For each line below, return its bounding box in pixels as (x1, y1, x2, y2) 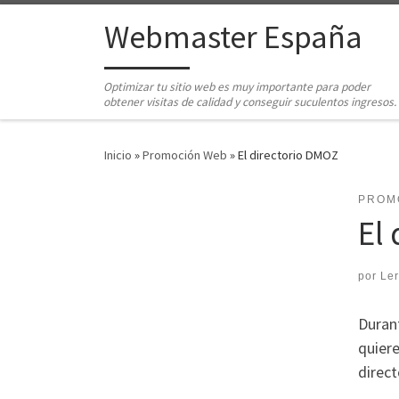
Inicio (104, 147, 132, 164)
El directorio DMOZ (238, 147, 338, 164)
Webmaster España (104, 17, 362, 58)
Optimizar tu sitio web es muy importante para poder (103, 79, 371, 95)
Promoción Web (142, 147, 227, 164)
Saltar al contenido (24, 17, 127, 34)
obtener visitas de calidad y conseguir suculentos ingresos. (103, 94, 397, 110)
